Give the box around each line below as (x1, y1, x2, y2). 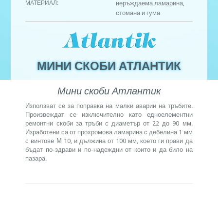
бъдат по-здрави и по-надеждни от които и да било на (25, 146, 193, 154)
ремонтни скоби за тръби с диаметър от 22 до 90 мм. (25, 120, 193, 127)
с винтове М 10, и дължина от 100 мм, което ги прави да (25, 137, 193, 145)
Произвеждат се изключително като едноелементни (25, 111, 193, 119)
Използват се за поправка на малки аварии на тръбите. (25, 102, 193, 110)
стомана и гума (115, 9, 160, 17)
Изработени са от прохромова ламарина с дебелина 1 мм (25, 128, 193, 136)
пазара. (25, 155, 47, 163)
